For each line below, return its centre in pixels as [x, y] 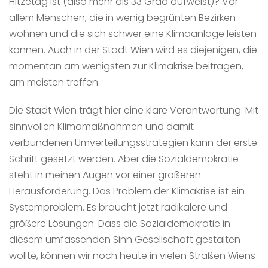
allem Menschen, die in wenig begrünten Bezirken [122, 17]
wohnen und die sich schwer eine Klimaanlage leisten [133, 33]
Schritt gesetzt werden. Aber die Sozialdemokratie [124, 159]
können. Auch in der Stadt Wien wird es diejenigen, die [133, 50]
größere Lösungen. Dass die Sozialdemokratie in [120, 223]
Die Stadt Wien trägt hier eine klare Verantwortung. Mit [134, 110]
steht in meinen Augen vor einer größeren [105, 175]
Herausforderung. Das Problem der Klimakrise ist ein [127, 191]
